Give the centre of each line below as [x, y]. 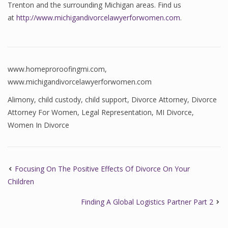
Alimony [21, 99]
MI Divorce [174, 112]
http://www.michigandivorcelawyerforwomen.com [98, 18]
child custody [60, 99]
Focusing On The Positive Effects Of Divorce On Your [102, 169]
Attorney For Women [42, 112]
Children [21, 181]
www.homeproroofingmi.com [56, 69]
